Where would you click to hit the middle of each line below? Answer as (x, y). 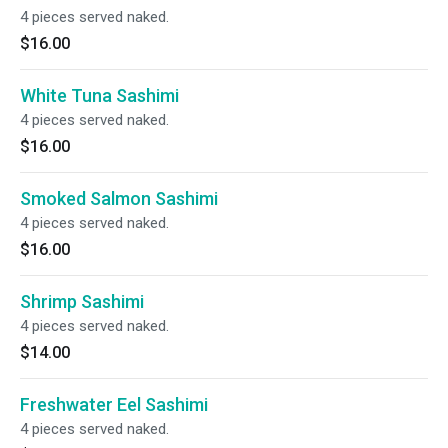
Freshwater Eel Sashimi (114, 404)
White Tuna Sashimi (99, 95)
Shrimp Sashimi (82, 301)
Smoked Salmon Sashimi (119, 198)
